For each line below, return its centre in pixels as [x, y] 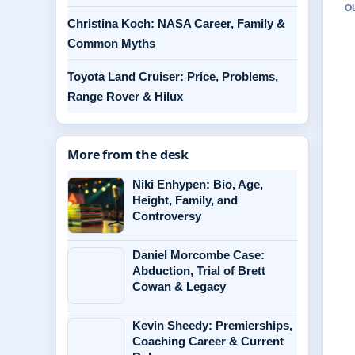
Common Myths [111, 43]
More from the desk [128, 155]
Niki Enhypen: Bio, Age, [198, 184]
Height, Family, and [185, 200]
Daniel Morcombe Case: [198, 255]
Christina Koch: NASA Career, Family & [176, 23]
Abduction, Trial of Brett [199, 271]
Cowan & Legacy [179, 286]
